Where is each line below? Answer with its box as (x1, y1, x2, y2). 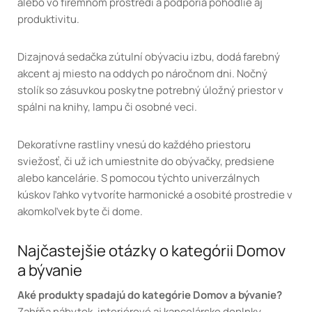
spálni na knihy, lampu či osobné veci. (17, 100, 197, 115)
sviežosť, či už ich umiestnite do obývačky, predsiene (17, 154, 274, 169)
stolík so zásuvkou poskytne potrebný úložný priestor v (17, 83, 283, 98)
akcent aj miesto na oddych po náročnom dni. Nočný (17, 66, 267, 81)
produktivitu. (17, 12, 79, 27)
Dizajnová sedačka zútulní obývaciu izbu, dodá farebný (17, 49, 280, 65)
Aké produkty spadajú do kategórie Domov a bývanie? (17, 288, 282, 303)
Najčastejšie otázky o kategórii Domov (17, 240, 286, 262)
